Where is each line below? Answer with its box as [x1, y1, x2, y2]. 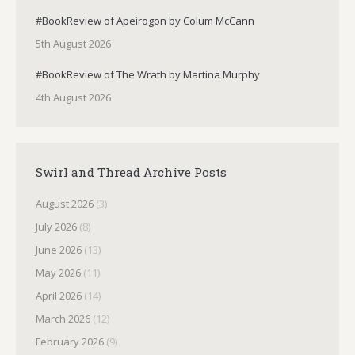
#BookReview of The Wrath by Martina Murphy [36, 67, 260, 82]
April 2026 [36, 288, 82, 303]
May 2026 [36, 265, 81, 280]
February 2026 [36, 334, 104, 349]
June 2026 [36, 242, 82, 257]
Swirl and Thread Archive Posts [36, 164, 227, 180]
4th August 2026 [36, 90, 111, 105]
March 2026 [36, 311, 90, 326]
